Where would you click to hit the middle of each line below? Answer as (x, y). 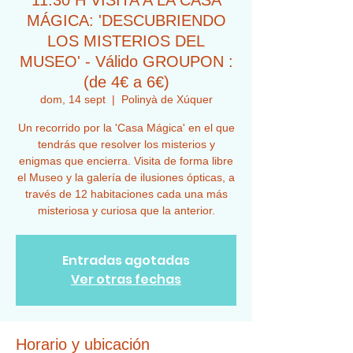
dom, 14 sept (72, 99)
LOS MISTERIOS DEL (126, 41)
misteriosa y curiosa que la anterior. (126, 210)
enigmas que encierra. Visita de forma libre (126, 161)
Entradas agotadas (126, 260)
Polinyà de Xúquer (167, 99)
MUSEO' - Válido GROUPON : (126, 61)
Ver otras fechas (126, 279)
